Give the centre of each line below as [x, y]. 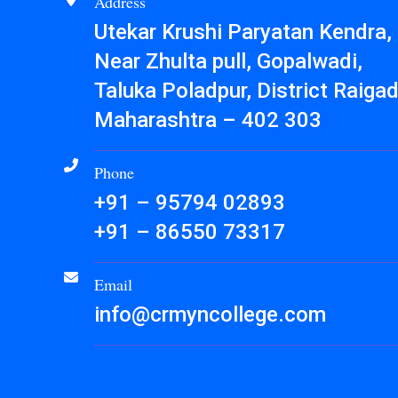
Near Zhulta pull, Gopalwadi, [228, 61]
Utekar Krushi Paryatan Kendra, [243, 32]
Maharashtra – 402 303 [208, 120]
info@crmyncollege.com [210, 314]
